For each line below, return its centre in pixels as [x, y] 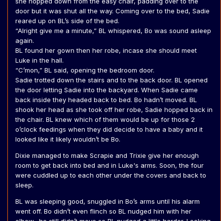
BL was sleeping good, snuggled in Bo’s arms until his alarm [108, 202]
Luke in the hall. [39, 60]
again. [25, 41]
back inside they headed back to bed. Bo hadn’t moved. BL [106, 100]
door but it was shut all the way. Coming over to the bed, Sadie [112, 11]
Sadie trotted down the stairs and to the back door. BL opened [111, 80]
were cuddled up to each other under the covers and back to [111, 175]
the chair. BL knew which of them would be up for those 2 [105, 120]
